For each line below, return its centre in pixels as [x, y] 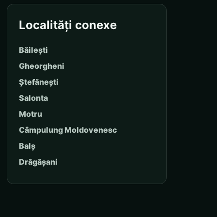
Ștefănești [39, 82]
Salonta [33, 98]
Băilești [33, 50]
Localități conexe [68, 25]
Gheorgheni [42, 66]
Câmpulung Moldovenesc [68, 130]
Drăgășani [38, 162]
